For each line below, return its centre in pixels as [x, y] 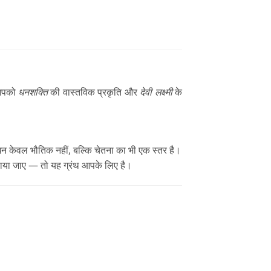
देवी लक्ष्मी [156, 92]
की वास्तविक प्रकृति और [94, 92]
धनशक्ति [33, 92]
